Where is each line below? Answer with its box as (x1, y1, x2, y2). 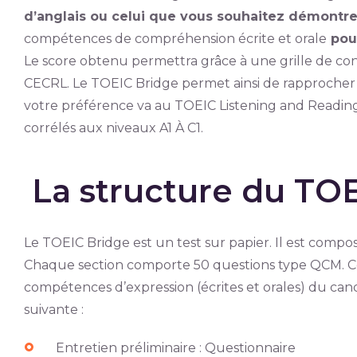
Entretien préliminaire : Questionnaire (55, 340, 296, 355)
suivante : (23, 302, 84, 317)
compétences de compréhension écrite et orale (23, 31, 327, 46)
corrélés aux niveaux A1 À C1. (23, 120, 203, 135)
